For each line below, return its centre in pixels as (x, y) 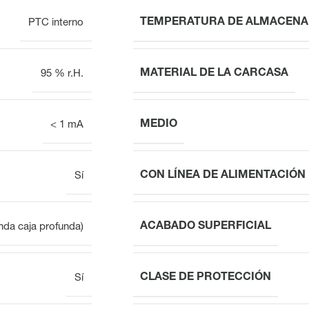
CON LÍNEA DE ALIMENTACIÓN (223, 176)
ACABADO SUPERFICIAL (206, 227)
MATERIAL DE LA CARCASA (214, 73)
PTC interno (56, 23)
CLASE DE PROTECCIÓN (206, 278)
